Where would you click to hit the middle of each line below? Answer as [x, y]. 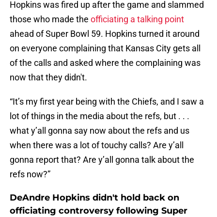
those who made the [50, 19]
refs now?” [30, 174]
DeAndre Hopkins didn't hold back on [94, 198]
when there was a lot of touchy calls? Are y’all [97, 145]
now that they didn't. [48, 77]
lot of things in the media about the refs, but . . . [100, 116]
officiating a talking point [137, 19]
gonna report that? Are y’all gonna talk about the [102, 160]
